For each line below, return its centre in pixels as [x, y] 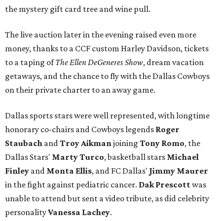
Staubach [24, 143]
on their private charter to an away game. [80, 90]
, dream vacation [173, 62]
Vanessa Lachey [79, 212]
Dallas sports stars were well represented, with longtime [107, 116]
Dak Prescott [165, 185]
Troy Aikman [86, 143]
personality [26, 212]
